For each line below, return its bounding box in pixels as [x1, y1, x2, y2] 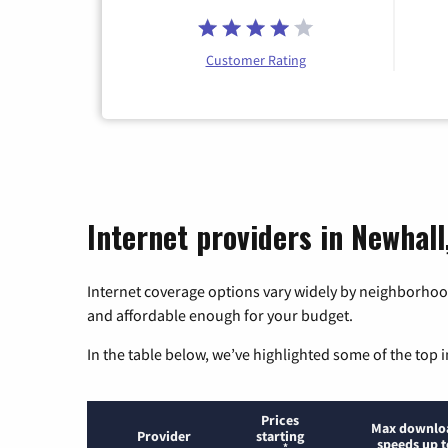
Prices [260, 410, 299, 429]
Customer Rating [205, 50, 306, 69]
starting [255, 426, 304, 445]
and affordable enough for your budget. [87, 304, 353, 325]
